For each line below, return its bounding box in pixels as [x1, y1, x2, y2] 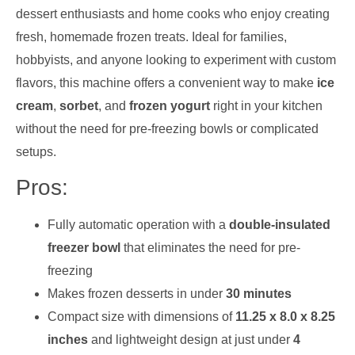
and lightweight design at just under [88, 333, 293, 347]
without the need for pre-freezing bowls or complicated [16, 122, 319, 136]
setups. [16, 145, 56, 159]
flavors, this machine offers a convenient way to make [16, 76, 317, 90]
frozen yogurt [129, 99, 210, 113]
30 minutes [226, 287, 292, 301]
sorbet [59, 99, 98, 113]
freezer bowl [48, 241, 120, 255]
